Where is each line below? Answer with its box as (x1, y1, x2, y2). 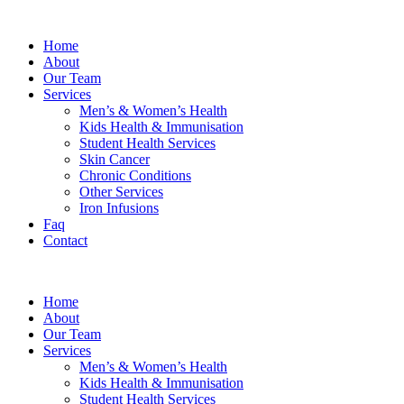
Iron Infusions (79, 200, 159, 216)
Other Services (79, 184, 163, 199)
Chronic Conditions (79, 168, 191, 183)
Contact (43, 233, 87, 248)
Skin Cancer (79, 151, 150, 167)
